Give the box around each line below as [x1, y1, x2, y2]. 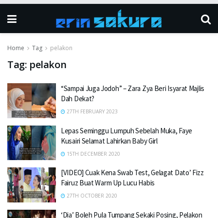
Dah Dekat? [61, 94, 94, 103]
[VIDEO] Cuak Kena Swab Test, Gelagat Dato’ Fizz [61, 168, 204, 177]
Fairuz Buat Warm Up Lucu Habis [61, 178, 155, 187]
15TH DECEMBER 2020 [65, 150, 120, 157]
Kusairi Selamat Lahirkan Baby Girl [61, 136, 158, 145]
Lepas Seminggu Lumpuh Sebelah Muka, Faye [61, 126, 192, 135]
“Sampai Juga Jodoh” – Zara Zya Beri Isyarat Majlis [61, 84, 204, 93]
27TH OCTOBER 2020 [65, 192, 117, 199]
